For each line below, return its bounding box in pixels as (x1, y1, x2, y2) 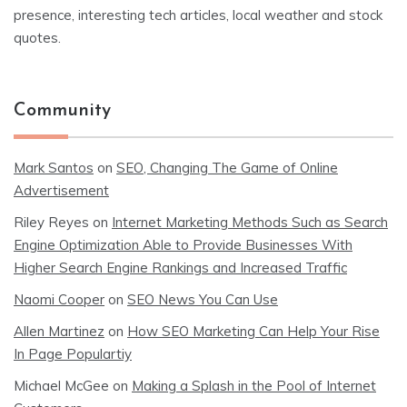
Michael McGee (14, 377, 109, 395)
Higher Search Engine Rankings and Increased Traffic (14, 259, 347, 277)
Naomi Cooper (14, 291, 104, 309)
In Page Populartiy (14, 345, 132, 363)
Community (14, 102, 111, 121)
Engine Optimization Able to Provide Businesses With (14, 236, 352, 254)
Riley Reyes (14, 213, 89, 232)
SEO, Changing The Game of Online (116, 159, 338, 177)
